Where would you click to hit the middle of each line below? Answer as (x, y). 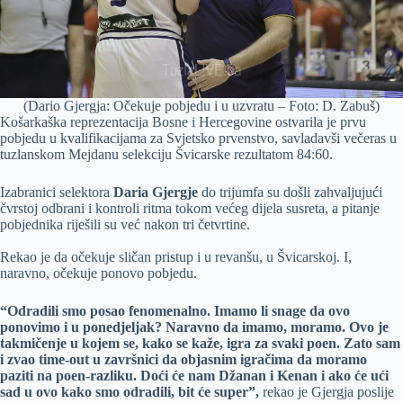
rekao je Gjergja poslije (328, 392)
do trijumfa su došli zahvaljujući (290, 193)
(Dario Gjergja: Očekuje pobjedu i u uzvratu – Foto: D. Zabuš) (201, 106)
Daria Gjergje (156, 193)
